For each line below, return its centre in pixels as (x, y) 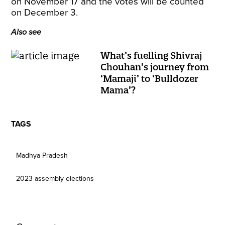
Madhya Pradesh (42, 155)
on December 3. (45, 13)
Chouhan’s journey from (155, 67)
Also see (26, 32)
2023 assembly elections (55, 179)
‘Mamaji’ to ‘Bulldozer (150, 79)
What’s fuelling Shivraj (151, 55)
